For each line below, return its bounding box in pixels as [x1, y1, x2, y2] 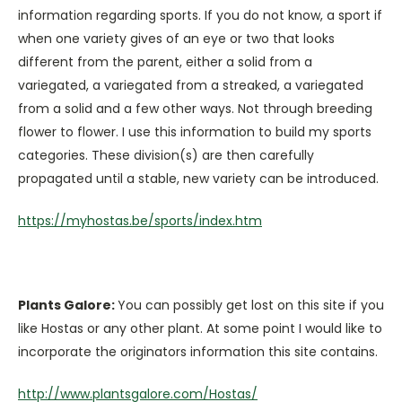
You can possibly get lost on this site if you [118, 296, 384, 314]
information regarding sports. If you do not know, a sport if [18, 6, 382, 24]
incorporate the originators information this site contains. [18, 343, 378, 361]
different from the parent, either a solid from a [18, 53, 312, 71]
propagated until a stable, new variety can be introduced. [18, 170, 379, 188]
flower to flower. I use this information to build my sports [18, 123, 371, 141]
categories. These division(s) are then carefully [18, 146, 314, 164]
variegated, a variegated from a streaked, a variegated [18, 76, 363, 94]
